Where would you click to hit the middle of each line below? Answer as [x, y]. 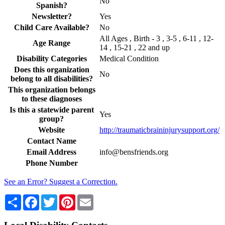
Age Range [51, 43]
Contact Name [51, 141]
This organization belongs [51, 89]
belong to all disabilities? [51, 78]
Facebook [55, 198]
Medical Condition [129, 58]
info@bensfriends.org [134, 152]
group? [51, 119]
